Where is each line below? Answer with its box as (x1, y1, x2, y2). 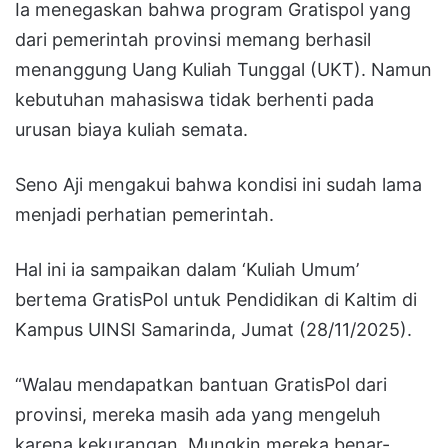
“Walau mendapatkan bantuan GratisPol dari (15, 373, 387, 395)
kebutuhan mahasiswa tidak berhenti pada (15, 88, 374, 110)
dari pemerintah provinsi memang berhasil (15, 28, 371, 50)
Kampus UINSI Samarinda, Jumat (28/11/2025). (15, 318, 412, 340)
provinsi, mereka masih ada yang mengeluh (15, 403, 381, 425)
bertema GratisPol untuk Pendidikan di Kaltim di (15, 288, 417, 310)
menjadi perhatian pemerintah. (15, 203, 274, 225)
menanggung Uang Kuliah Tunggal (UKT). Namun (15, 58, 432, 80)
